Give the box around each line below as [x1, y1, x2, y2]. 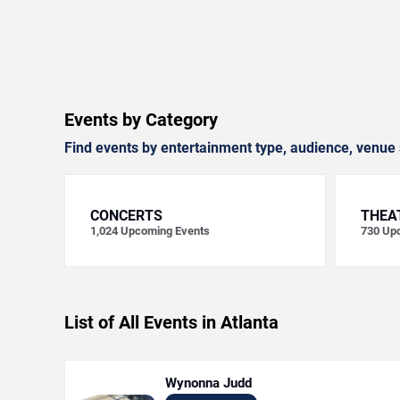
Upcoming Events [121, 224, 210, 237]
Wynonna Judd [165, 375, 252, 391]
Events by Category [64, 109, 218, 130]
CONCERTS [90, 207, 162, 224]
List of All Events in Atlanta [64, 312, 279, 333]
